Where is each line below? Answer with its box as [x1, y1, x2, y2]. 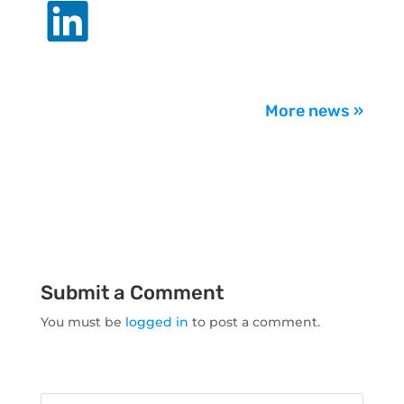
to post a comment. [188, 314, 320, 331]
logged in [124, 314, 188, 331]
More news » [265, 101, 364, 122]
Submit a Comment [40, 280, 224, 306]
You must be [40, 314, 125, 331]
